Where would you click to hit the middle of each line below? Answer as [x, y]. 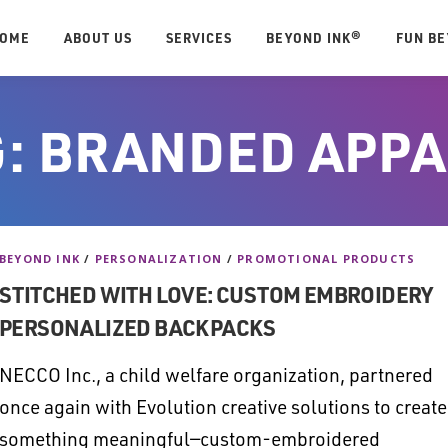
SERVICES [199, 37]
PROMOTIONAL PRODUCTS [326, 259]
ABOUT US [98, 37]
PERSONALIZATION [158, 259]
